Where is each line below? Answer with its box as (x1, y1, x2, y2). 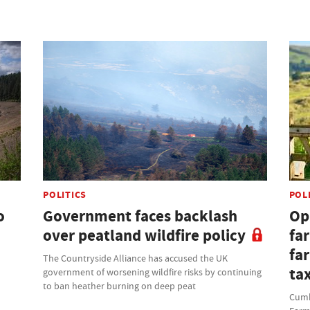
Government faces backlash (43, 205, 238, 227)
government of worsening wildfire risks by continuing (43, 265, 262, 278)
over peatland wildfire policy (43, 224, 246, 246)
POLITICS (43, 187, 87, 201)
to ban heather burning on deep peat (43, 279, 197, 292)
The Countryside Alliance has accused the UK (43, 251, 228, 264)
